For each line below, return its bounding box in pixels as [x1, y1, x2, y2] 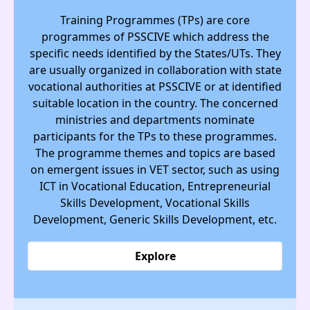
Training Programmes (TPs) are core [60, 12, 250, 28]
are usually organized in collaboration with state [28, 62, 282, 77]
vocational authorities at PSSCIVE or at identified [28, 78, 282, 94]
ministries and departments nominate [55, 111, 255, 127]
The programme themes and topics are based [35, 145, 275, 161]
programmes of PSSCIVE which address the [41, 28, 269, 44]
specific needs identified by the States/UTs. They [29, 45, 281, 61]
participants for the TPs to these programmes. [33, 128, 277, 144]
